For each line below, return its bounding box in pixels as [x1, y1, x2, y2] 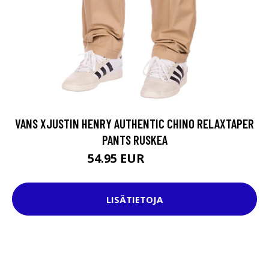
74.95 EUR [148, 155, 181, 166]
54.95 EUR [88, 150, 148, 167]
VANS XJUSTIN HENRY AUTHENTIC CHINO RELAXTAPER [15, 116, 254, 131]
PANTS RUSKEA [101, 132, 168, 148]
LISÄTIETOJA [106, 193, 163, 205]
